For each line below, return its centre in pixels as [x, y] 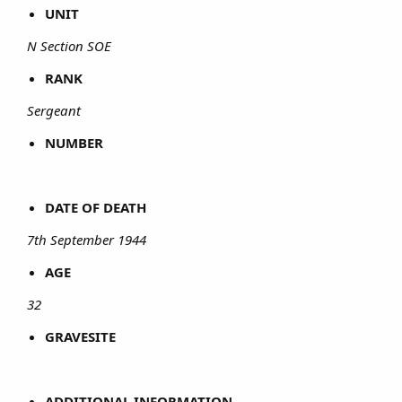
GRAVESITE [80, 336]
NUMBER [74, 142]
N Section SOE [71, 45]
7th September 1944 [88, 239]
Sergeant [56, 110]
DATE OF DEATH [96, 207]
